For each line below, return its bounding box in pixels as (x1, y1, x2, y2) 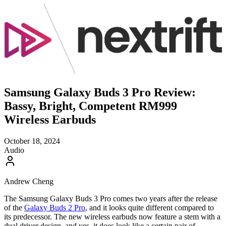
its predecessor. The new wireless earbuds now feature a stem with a (4, 212, 220, 221)
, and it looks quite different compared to (85, 203, 214, 212)
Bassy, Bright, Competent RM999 (4, 99, 177, 113)
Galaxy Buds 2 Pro (24, 203, 85, 212)
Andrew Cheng (4, 177, 53, 186)
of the (4, 203, 24, 212)
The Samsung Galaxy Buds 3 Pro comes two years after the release (4, 194, 217, 203)
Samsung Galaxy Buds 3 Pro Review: (4, 86, 196, 99)
